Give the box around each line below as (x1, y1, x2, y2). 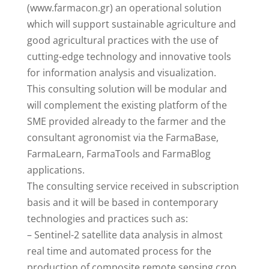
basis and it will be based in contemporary (26, 195, 218, 209)
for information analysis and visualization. (26, 65, 216, 79)
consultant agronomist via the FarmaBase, (26, 130, 219, 144)
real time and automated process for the (26, 244, 211, 258)
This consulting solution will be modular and (26, 82, 227, 95)
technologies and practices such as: (26, 211, 188, 225)
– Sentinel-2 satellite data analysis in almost (26, 228, 223, 241)
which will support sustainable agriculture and (26, 17, 236, 31)
